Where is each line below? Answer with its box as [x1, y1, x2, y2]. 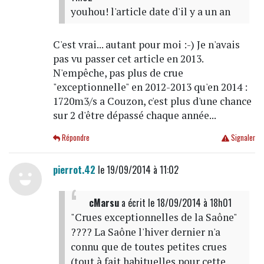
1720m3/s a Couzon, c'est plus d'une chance [52, 94, 252, 108]
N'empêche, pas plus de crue [52, 65, 183, 80]
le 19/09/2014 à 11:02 [95, 162, 179, 177]
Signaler [229, 131, 255, 143]
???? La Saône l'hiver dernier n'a [70, 225, 220, 239]
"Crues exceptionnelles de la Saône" [70, 210, 237, 224]
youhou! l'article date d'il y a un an [70, 4, 230, 18]
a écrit [118, 195, 148, 210]
